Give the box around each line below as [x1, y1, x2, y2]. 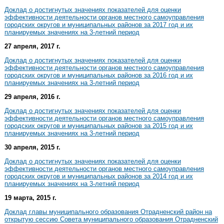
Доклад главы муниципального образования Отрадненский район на [4, 207, 212, 215]
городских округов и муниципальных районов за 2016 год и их [4, 71, 193, 79]
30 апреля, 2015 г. [4, 143, 60, 151]
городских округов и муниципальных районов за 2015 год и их [4, 121, 193, 129]
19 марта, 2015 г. [4, 193, 56, 201]
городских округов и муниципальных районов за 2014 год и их [4, 172, 193, 180]
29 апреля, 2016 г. [4, 92, 60, 100]
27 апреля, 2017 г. [4, 42, 60, 50]
